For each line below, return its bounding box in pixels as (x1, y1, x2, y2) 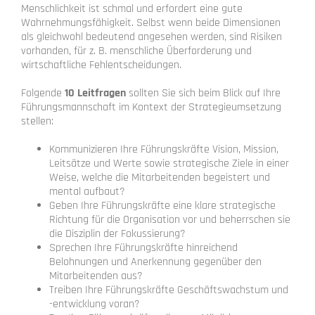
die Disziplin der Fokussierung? (49, 226, 186, 241)
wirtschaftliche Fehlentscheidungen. (21, 57, 181, 72)
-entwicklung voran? (49, 296, 140, 311)
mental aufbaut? (49, 184, 125, 199)
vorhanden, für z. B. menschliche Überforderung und (21, 43, 252, 58)
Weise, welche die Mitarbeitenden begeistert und (49, 169, 270, 185)
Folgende (21, 85, 65, 101)
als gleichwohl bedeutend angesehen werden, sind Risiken (21, 29, 282, 44)
